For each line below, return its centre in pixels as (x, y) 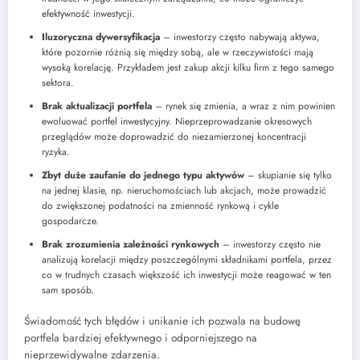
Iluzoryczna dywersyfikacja (101, 37)
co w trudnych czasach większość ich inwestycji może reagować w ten (186, 275)
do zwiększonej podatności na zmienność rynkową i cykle (160, 206)
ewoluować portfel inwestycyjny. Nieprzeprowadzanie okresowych (177, 122)
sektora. (58, 83)
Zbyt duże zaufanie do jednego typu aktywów (143, 176)
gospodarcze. (70, 221)
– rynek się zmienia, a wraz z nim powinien (243, 106)
